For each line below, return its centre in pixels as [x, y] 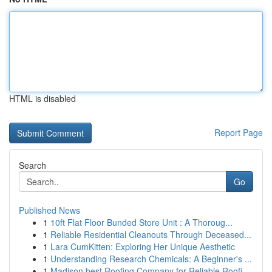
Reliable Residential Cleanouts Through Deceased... [151, 234]
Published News [49, 210]
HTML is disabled [42, 98]
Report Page [239, 132]
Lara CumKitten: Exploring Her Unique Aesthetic [143, 246]
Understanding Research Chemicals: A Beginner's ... [151, 259]
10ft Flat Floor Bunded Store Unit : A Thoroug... [141, 222]
